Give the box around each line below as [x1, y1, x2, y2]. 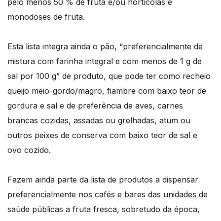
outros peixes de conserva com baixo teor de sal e [7, 130, 197, 141]
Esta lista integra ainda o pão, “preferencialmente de [7, 41, 203, 52]
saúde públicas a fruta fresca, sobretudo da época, [7, 204, 200, 215]
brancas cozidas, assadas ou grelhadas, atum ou [7, 115, 190, 126]
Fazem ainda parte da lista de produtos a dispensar [7, 175, 198, 185]
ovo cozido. [7, 145, 51, 155]
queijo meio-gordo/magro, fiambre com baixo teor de [7, 86, 206, 96]
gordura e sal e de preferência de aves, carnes [7, 101, 183, 111]
